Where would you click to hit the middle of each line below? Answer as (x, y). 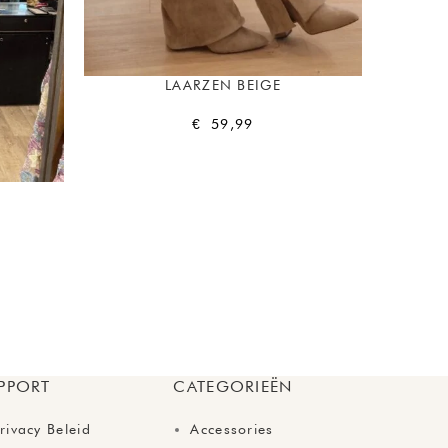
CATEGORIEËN (233, 386)
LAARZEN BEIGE (223, 84)
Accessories (232, 428)
